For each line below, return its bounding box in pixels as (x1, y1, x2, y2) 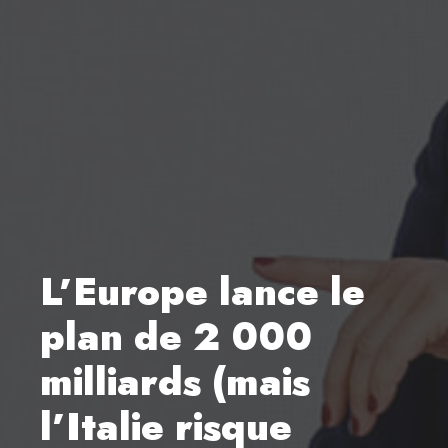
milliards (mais (40, 353, 310, 409)
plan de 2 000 (40, 308, 312, 364)
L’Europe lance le (40, 263, 365, 319)
